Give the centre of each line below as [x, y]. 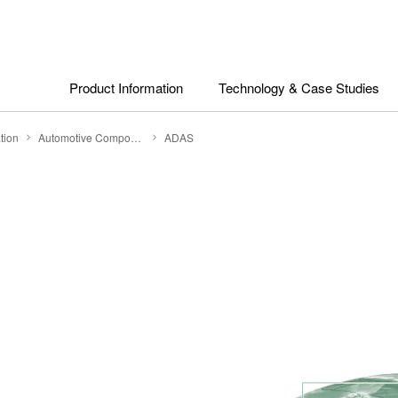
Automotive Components [136, 137]
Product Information [126, 88]
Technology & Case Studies [299, 88]
